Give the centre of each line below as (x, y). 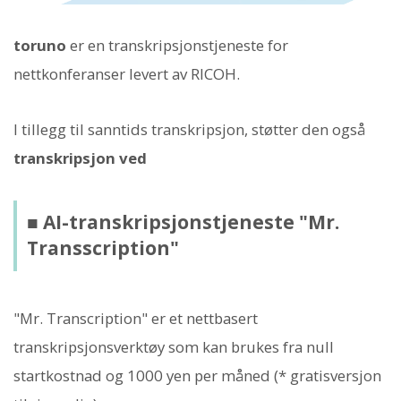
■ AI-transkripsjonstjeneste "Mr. (183, 222)
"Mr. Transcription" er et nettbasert (136, 319)
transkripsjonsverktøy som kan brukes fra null (174, 347)
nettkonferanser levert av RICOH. (127, 74)
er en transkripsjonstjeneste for (177, 46)
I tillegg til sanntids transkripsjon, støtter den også (189, 130)
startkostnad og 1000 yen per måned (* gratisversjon (197, 376)
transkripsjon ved (80, 158)
